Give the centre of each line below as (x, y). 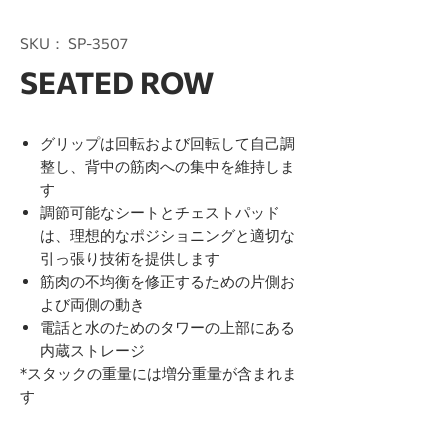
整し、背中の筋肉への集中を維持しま (167, 166)
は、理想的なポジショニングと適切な (167, 235)
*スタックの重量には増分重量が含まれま (158, 373)
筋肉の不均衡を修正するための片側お (167, 281)
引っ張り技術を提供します (130, 258)
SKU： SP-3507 (74, 43)
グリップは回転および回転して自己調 (167, 143)
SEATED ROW (117, 81)
